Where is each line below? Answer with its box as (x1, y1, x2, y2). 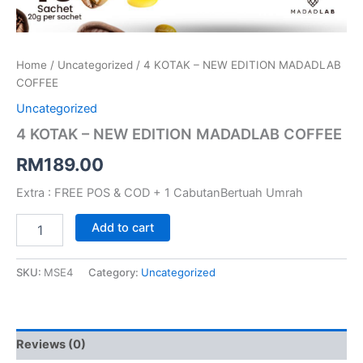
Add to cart (91, 220, 154, 236)
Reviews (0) (16, 337, 86, 352)
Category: (88, 266, 141, 280)
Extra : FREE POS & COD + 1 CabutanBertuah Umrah (16, 185, 303, 200)
